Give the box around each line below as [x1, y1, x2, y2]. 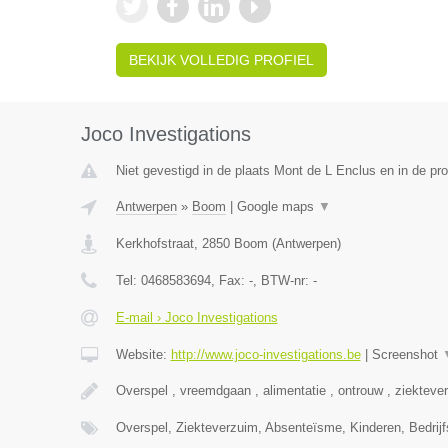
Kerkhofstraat [115, 236, 194, 251]
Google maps [236, 199, 318, 214]
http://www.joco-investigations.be [170, 347, 361, 362]
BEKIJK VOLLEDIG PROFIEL [128, 52, 314, 68]
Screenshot [371, 347, 442, 362]
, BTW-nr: [252, 273, 313, 288]
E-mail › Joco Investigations [115, 310, 278, 325]
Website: [115, 347, 171, 362]
